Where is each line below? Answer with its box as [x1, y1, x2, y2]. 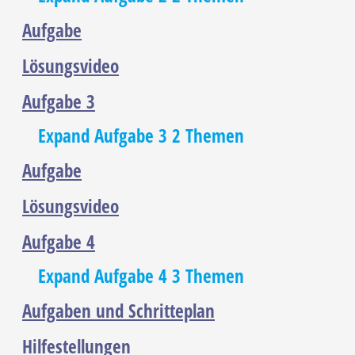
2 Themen [172, 124, 244, 149]
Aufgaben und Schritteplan [22, 299, 215, 324]
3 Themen [172, 264, 244, 289]
